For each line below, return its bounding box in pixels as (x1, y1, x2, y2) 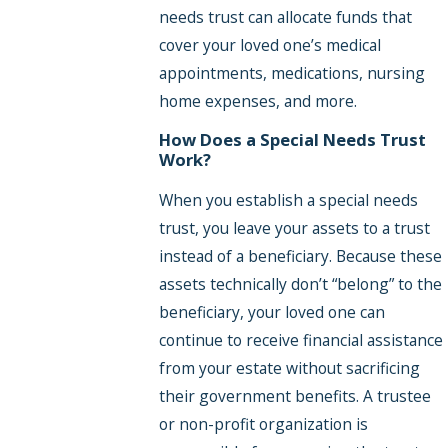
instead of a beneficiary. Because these (158, 244, 442, 267)
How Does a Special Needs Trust (158, 128, 426, 152)
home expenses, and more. (158, 89, 357, 112)
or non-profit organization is (158, 412, 368, 435)
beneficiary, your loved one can (158, 300, 385, 323)
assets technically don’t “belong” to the (158, 272, 442, 295)
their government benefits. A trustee (158, 384, 431, 407)
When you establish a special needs (158, 188, 418, 211)
